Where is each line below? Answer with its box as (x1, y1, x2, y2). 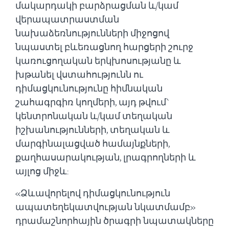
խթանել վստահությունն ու (15, 68, 143, 81)
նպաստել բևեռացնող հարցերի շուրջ (15, 40, 193, 53)
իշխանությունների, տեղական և (15, 123, 170, 136)
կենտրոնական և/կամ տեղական (15, 109, 172, 122)
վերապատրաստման (15, 13, 119, 26)
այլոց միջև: (15, 165, 68, 177)
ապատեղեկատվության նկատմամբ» (15, 200, 195, 213)
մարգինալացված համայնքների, (15, 137, 170, 150)
